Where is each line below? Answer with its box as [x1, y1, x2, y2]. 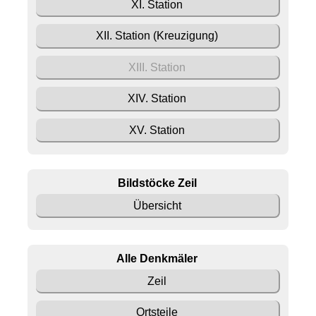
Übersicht [133, 199, 181, 212]
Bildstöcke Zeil [117, 177, 197, 190]
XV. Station [129, 123, 186, 136]
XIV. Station [128, 92, 187, 105]
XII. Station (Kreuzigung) [96, 30, 219, 42]
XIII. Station [128, 61, 186, 73]
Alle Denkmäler [116, 253, 198, 265]
